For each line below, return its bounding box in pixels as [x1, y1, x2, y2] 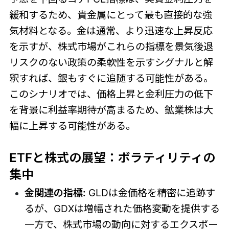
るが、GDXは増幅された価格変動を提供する [24, 202, 220, 215]
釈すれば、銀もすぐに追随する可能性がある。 [9, 72, 213, 84]
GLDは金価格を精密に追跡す [85, 187, 215, 199]
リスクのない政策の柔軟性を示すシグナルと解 [9, 56, 213, 68]
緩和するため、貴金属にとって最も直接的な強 [9, 8, 212, 21]
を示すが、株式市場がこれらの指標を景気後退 [9, 40, 213, 53]
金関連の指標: [24, 187, 86, 199]
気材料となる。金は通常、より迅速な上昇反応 [9, 24, 213, 37]
